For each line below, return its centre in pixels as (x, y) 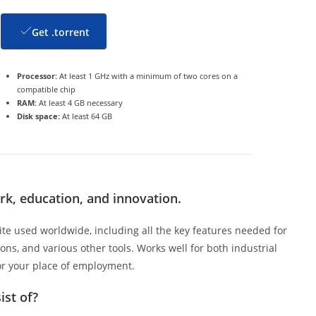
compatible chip (46, 90)
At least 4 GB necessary (79, 103)
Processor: (37, 76)
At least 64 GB (86, 116)
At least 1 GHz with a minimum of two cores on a (147, 76)
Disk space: (38, 116)
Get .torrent (60, 32)
